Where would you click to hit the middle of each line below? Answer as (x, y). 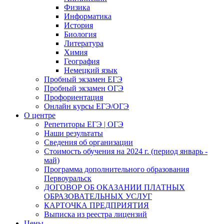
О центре (40, 115)
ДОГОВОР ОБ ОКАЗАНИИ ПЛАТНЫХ (114, 187)
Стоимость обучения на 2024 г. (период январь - (126, 151)
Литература (84, 43)
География (82, 61)
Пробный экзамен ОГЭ (84, 88)
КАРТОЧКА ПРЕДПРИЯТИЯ (96, 205)
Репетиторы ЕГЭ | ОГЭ (84, 124)
